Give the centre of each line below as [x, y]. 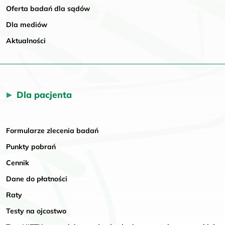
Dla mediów [27, 24]
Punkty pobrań [31, 146]
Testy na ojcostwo [36, 211]
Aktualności [26, 40]
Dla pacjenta [44, 94]
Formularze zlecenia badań [52, 130]
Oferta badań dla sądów [48, 8]
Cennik [18, 162]
